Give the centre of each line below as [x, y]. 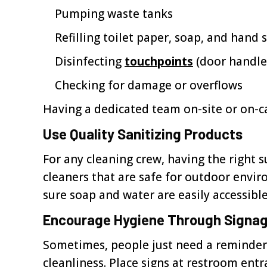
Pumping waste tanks [114, 14]
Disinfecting [90, 61]
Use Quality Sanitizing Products [143, 134]
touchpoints [159, 61]
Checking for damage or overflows [149, 85]
